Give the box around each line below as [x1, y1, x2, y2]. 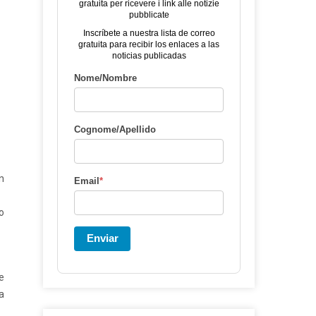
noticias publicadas [111, 51, 186, 61]
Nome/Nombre [74, 73, 137, 83]
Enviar [86, 232, 119, 244]
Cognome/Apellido [74, 124, 156, 135]
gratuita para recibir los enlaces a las [78, 39, 219, 49]
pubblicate [128, 10, 169, 20]
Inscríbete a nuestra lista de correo [83, 28, 215, 38]
